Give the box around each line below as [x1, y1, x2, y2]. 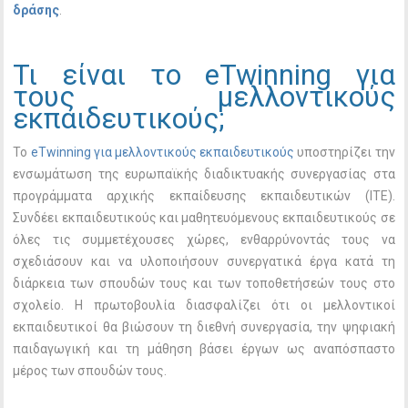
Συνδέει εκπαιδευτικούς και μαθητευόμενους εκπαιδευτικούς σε [13, 210, 395, 226]
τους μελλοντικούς [13, 80, 395, 115]
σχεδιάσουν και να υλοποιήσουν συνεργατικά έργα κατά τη [13, 254, 395, 270]
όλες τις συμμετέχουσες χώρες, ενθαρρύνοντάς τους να [13, 232, 395, 248]
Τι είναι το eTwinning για [13, 58, 395, 93]
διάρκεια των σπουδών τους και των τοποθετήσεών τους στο [13, 276, 395, 291]
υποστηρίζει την [294, 145, 395, 160]
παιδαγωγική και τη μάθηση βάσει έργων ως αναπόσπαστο [13, 342, 395, 357]
